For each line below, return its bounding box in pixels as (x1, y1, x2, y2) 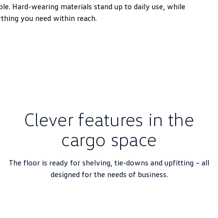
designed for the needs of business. (50, 169, 168, 179)
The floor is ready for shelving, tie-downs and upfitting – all (9, 158, 209, 167)
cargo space (61, 127, 157, 150)
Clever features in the (23, 108, 195, 130)
